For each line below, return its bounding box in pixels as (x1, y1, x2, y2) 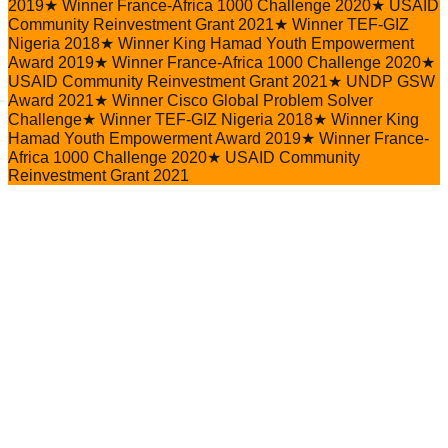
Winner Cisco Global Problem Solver (112, 91, 373, 109)
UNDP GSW (346, 72, 435, 90)
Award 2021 (8, 91, 94, 109)
